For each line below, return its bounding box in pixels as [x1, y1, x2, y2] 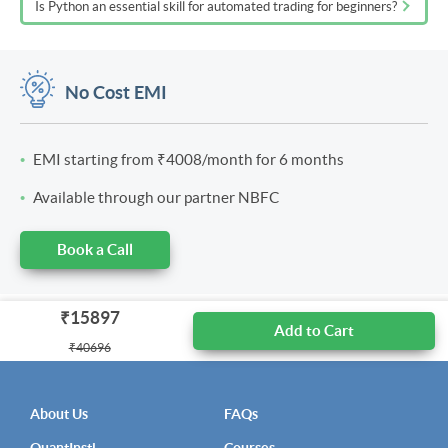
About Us [30, 406, 88, 423]
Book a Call [57, 241, 133, 259]
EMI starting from [33, 151, 157, 169]
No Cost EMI [64, 81, 167, 103]
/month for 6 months [202, 151, 344, 169]
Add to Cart [273, 322, 354, 340]
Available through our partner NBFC [33, 189, 279, 207]
